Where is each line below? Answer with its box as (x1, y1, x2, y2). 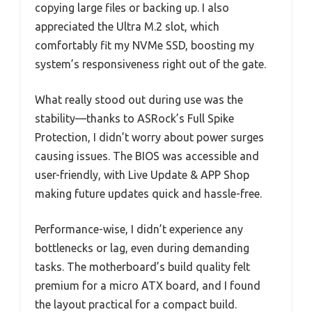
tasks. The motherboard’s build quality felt (35, 260, 250, 273)
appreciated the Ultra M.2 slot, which (35, 19, 219, 33)
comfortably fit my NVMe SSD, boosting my (35, 38, 254, 52)
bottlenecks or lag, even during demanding (35, 241, 249, 254)
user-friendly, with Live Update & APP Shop (35, 168, 249, 181)
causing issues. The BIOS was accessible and (35, 149, 259, 162)
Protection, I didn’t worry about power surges (35, 130, 264, 143)
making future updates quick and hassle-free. (35, 187, 262, 200)
